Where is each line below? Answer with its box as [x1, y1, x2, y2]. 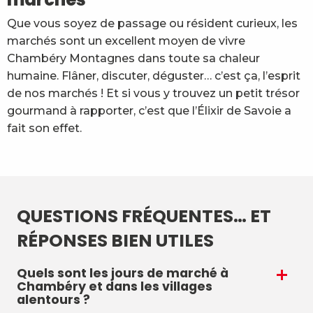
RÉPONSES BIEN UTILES [17, 228, 214, 253]
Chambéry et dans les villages [17, 278, 212, 295]
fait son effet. [7, 122, 82, 135]
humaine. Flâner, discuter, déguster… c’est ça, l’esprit [7, 69, 300, 82]
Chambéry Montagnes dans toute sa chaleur [7, 52, 260, 65]
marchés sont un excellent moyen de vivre [7, 34, 245, 48]
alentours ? [17, 291, 90, 308]
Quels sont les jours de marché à [17, 265, 228, 282]
